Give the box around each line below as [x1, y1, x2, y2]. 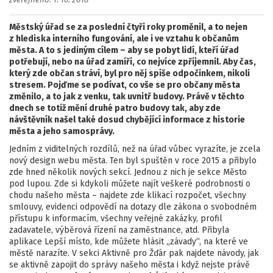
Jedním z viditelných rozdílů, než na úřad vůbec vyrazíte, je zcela [9, 144, 260, 154]
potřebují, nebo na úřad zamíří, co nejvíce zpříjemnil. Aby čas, [9, 57, 256, 67]
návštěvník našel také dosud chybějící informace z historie [9, 115, 245, 125]
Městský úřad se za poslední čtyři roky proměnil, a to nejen [9, 22, 247, 32]
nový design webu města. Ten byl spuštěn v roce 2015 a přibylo [9, 155, 257, 166]
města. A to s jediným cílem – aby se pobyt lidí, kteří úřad [9, 45, 239, 55]
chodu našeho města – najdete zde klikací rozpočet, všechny [9, 190, 246, 200]
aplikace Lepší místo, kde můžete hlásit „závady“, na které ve [9, 236, 248, 247]
